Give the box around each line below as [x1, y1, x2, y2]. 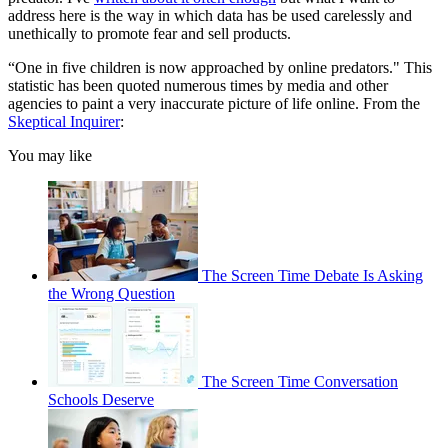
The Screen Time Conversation [202, 372, 398, 390]
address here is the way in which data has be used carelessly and [8, 6, 412, 24]
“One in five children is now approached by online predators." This [8, 58, 432, 76]
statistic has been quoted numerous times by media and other [8, 76, 388, 94]
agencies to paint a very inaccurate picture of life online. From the [8, 94, 420, 112]
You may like [8, 146, 92, 164]
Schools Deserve [48, 390, 154, 408]
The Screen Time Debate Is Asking [202, 266, 423, 284]
